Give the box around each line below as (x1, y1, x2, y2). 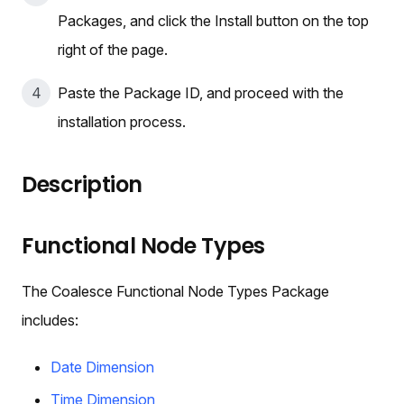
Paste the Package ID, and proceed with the (58, 83, 344, 102)
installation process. (58, 112, 186, 131)
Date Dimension (50, 357, 154, 376)
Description (22, 169, 142, 199)
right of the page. (58, 40, 168, 59)
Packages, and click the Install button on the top (58, 11, 369, 30)
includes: (22, 310, 78, 329)
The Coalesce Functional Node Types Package (22, 281, 329, 300)
